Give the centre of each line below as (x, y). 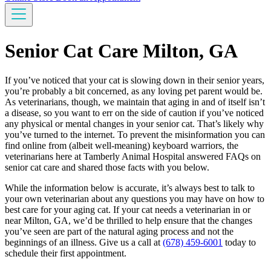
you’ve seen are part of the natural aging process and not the (119, 232)
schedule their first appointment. (66, 253)
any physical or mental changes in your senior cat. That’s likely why (134, 124)
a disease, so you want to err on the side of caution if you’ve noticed (134, 113)
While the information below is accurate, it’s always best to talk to (130, 188)
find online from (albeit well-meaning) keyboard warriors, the (122, 146)
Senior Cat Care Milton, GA (121, 51)
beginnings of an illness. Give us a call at (84, 243)
